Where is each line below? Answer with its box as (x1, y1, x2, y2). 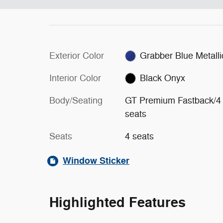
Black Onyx (140, 72, 186, 84)
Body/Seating (49, 95, 103, 106)
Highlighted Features (49, 194, 186, 212)
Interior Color (49, 72, 101, 84)
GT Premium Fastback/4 (124, 95, 221, 106)
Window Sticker (63, 154, 129, 167)
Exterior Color (49, 50, 104, 61)
